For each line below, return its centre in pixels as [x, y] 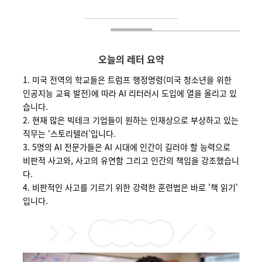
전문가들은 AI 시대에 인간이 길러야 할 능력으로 [147, 147]
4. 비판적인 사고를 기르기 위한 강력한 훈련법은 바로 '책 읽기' [130, 187]
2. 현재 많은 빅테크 [57, 120]
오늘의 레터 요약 [131, 59]
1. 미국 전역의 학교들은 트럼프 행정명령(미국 [102, 80]
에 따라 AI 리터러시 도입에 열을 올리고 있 [164, 93]
